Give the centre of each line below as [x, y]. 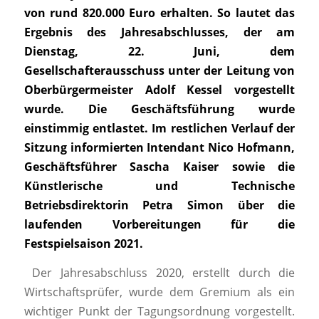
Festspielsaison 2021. [83, 244]
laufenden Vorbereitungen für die [159, 225]
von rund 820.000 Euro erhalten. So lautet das [159, 13]
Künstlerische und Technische [159, 186]
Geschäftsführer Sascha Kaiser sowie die [159, 167]
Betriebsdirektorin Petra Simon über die [159, 205]
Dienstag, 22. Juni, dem [159, 52]
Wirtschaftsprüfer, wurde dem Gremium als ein [159, 292]
